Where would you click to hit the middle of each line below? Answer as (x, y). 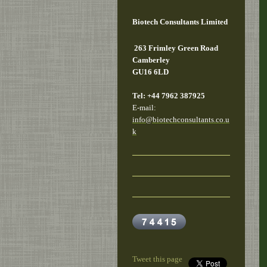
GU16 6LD (150, 72)
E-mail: (144, 107)
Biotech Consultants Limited (180, 22)
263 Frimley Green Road (176, 48)
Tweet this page (157, 259)
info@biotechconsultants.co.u (181, 119)
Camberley (151, 60)
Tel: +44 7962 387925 (169, 95)
